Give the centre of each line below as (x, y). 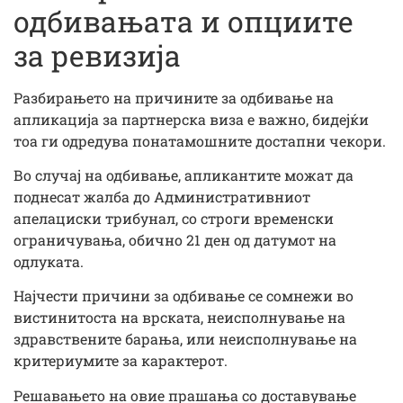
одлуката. (49, 262)
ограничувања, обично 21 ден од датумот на (175, 240)
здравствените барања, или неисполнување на (185, 339)
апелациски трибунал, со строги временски (174, 219)
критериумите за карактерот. (121, 361)
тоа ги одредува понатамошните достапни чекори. (200, 140)
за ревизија (97, 55)
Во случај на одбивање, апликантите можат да (184, 175)
